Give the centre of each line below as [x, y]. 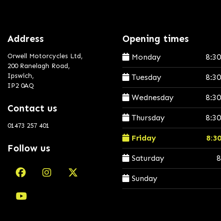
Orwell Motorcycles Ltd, [45, 56]
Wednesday [152, 97]
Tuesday [146, 77]
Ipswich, [21, 76]
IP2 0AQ [21, 86]
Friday [143, 138]
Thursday [147, 118]
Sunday [144, 178]
